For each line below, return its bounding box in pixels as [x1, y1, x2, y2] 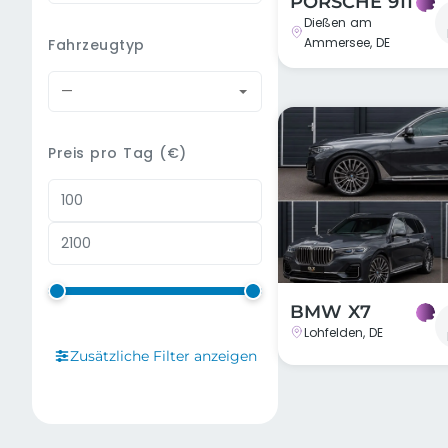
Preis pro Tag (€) [48, 143, 187, 163]
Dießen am [304, 14, 373, 31]
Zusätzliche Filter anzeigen [69, 347, 257, 365]
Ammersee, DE [304, 34, 391, 51]
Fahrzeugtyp [48, 35, 145, 55]
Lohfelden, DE [304, 324, 384, 341]
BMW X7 [290, 301, 372, 323]
